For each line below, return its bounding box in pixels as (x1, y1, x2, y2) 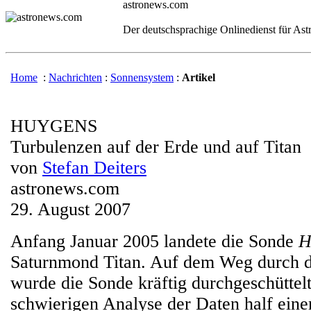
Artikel (182, 72, 215, 83)
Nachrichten (49, 72, 102, 83)
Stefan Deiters (42, 158, 146, 178)
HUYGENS (10, 116, 97, 136)
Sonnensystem (110, 72, 174, 83)
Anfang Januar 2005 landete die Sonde (10, 231, 299, 251)
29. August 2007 (10, 199, 131, 219)
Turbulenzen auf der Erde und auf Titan (10, 137, 301, 157)
